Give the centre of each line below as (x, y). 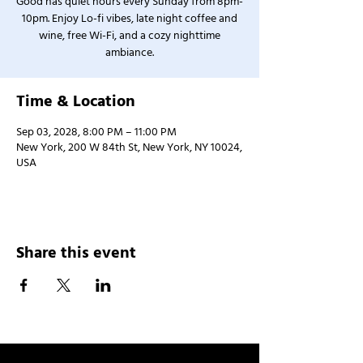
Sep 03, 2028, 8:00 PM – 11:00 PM (96, 132)
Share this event (76, 253)
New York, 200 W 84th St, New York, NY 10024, (129, 147)
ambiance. (130, 53)
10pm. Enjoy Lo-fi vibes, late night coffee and (130, 19)
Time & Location (76, 101)
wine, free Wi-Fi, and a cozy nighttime (130, 36)
